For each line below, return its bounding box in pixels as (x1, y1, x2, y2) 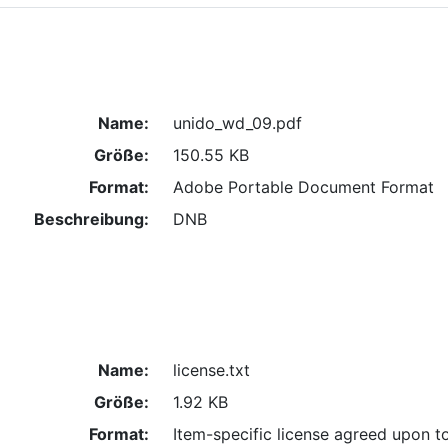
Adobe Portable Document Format (172, 176, 434, 197)
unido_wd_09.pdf (172, 112, 302, 133)
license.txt (172, 360, 250, 381)
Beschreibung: (33, 208, 149, 229)
